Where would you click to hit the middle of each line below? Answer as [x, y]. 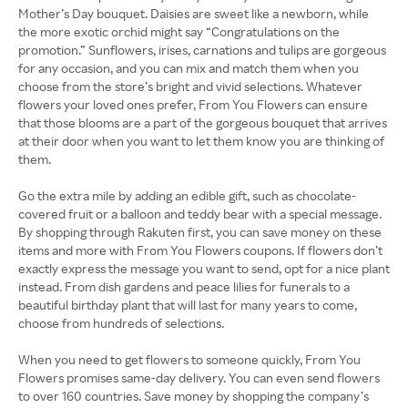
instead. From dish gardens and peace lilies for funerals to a [184, 286]
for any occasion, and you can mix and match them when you [189, 68]
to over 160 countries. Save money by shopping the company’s [194, 396]
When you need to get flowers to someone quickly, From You [189, 359]
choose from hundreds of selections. [122, 323]
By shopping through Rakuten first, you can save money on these [200, 232]
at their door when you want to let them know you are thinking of [201, 141]
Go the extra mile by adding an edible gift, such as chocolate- [187, 195]
